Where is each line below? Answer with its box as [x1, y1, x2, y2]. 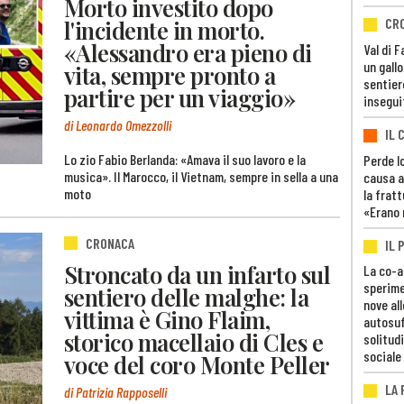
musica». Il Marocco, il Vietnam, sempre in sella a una [64, 168, 338, 186]
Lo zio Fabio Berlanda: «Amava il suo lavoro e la [64, 151, 306, 169]
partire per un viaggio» [64, 81, 296, 113]
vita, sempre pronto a [64, 59, 276, 90]
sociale [363, 347, 401, 365]
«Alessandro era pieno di [64, 36, 312, 68]
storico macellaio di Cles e [64, 326, 324, 357]
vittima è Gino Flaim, [64, 303, 271, 335]
